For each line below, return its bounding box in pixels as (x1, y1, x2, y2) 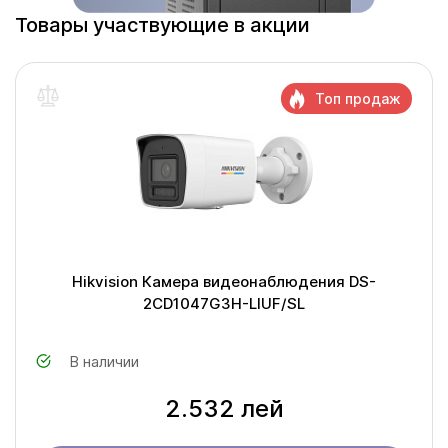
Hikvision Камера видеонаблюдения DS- (72, 272, 376, 291)
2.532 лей (164, 394, 284, 423)
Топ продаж (315, 90, 401, 107)
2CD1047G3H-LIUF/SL (143, 294, 305, 313)
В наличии (69, 352, 139, 371)
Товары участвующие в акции (15, 13, 310, 37)
